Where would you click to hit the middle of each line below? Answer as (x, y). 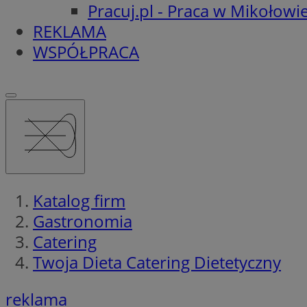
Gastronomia (83, 221)
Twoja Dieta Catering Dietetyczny (157, 262)
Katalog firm (79, 200)
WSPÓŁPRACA (86, 51)
